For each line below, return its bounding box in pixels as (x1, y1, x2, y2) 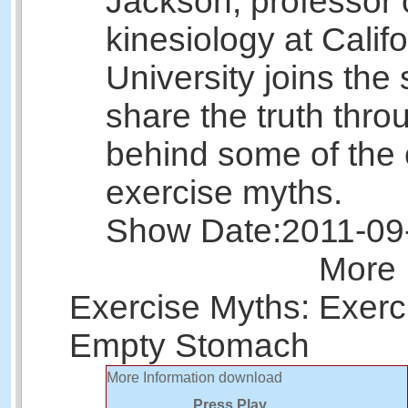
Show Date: (106, 211, 281, 250)
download (219, 369, 282, 385)
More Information (107, 369, 215, 385)
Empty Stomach (69, 326, 310, 364)
